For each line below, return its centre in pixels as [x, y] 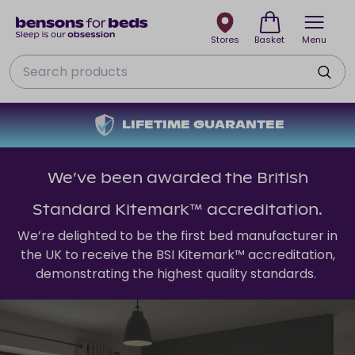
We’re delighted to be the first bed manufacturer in [177, 236]
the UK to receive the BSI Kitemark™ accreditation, [177, 255]
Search [31, 63]
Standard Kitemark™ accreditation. [177, 210]
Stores [225, 40]
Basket [269, 40]
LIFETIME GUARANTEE [193, 125]
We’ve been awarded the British [177, 179]
